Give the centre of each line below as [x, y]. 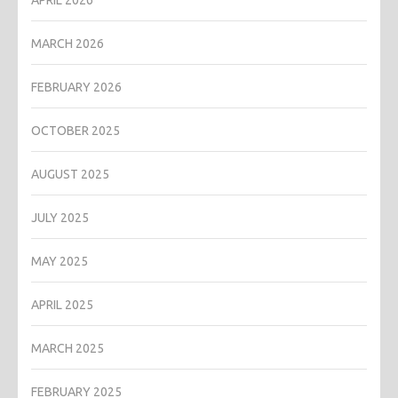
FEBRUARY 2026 [76, 87]
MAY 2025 [60, 261]
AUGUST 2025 [70, 174]
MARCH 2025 [68, 348]
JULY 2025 [60, 217]
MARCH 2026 [68, 43]
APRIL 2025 [62, 304]
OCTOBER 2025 [76, 130]
